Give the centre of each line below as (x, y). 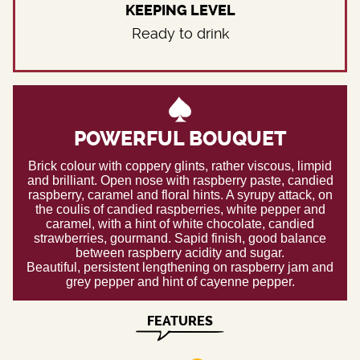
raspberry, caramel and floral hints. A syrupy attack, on (180, 194)
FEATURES (180, 321)
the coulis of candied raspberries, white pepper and (180, 209)
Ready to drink (180, 33)
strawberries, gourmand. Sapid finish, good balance (180, 238)
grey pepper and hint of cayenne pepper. (180, 281)
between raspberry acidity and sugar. (180, 252)
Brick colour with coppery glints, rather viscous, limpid (180, 166)
